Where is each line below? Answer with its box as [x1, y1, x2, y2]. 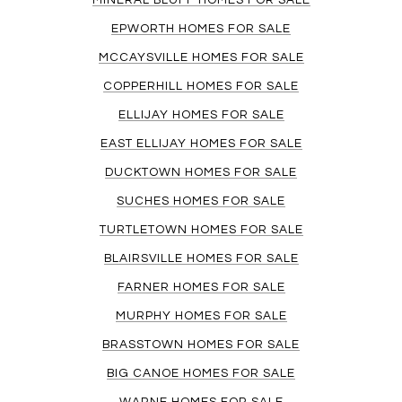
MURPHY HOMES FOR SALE [115, 310, 287, 323]
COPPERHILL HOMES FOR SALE [103, 80, 299, 93]
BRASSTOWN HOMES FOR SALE [102, 338, 300, 352]
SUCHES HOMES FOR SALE [117, 195, 285, 208]
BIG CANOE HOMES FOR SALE [107, 367, 295, 380]
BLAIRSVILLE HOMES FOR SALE [103, 252, 299, 266]
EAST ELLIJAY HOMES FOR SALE [100, 137, 302, 151]
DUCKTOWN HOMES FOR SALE [105, 166, 297, 179]
